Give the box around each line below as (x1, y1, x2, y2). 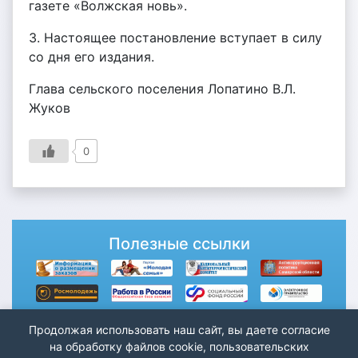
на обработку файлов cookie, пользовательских (49, 340, 309, 353)
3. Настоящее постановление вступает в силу (29, 30, 322, 46)
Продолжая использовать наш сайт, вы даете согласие (28, 323, 330, 336)
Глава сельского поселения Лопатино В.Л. (29, 81, 296, 97)
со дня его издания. (29, 49, 154, 65)
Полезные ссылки (108, 234, 250, 253)
